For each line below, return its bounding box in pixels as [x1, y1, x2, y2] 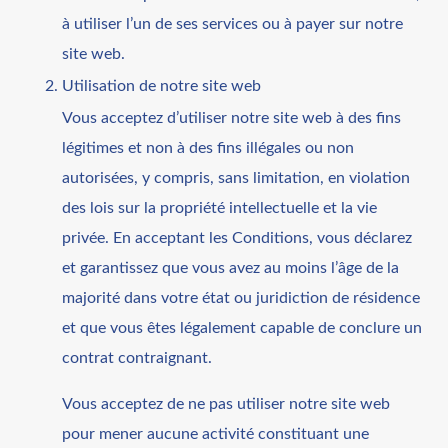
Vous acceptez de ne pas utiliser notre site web [62, 395, 391, 412]
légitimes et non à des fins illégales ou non [62, 139, 355, 156]
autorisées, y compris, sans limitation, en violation [62, 169, 411, 186]
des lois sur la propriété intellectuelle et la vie [62, 199, 378, 216]
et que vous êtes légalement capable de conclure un [62, 319, 423, 336]
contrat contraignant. [62, 349, 213, 366]
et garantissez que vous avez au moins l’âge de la [62, 259, 400, 276]
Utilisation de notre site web [62, 77, 262, 94]
